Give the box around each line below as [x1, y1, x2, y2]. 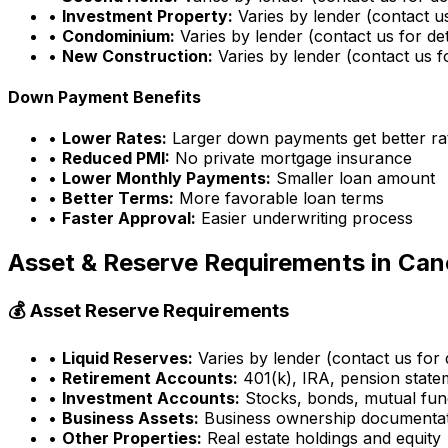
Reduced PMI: [62, 148, 170, 169]
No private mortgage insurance [170, 148, 412, 169]
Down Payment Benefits [8, 86, 201, 107]
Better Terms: [62, 188, 174, 209]
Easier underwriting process [196, 208, 413, 229]
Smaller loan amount [271, 168, 435, 189]
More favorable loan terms [174, 188, 384, 209]
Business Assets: [62, 407, 199, 428]
